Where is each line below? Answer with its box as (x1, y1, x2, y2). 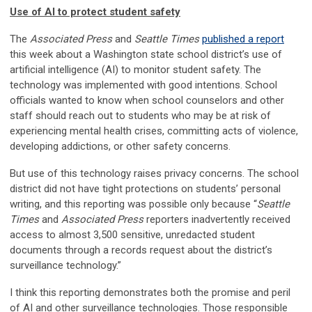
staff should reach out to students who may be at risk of (10, 109, 271, 123)
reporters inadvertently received (143, 213, 290, 226)
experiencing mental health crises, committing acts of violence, (10, 125, 298, 138)
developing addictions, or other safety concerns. (10, 140, 231, 153)
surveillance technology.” (10, 259, 121, 272)
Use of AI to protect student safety (10, 6, 180, 19)
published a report (202, 33, 284, 46)
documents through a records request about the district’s (10, 244, 272, 257)
